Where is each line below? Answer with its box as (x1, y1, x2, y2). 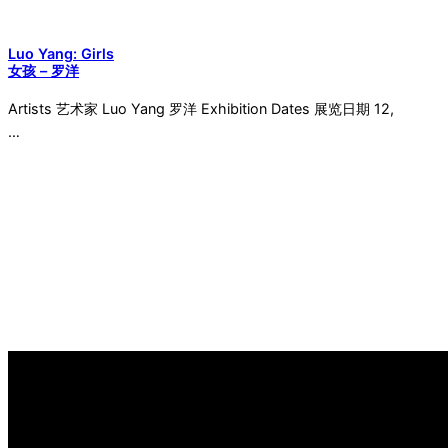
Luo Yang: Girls (8, 45, 114, 63)
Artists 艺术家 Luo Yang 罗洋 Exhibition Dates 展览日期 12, (8, 100, 394, 118)
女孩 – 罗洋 (8, 62, 79, 80)
